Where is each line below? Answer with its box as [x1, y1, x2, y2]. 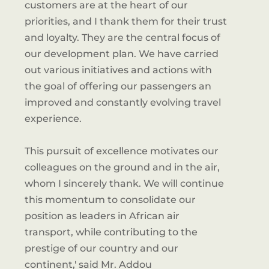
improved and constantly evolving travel [24, 97, 221, 108]
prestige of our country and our [24, 243, 178, 254]
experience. [24, 113, 82, 124]
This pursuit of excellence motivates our [24, 145, 219, 157]
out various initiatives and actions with [24, 64, 212, 76]
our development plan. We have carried [24, 48, 219, 59]
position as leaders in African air [24, 210, 180, 222]
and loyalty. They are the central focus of [24, 32, 220, 43]
